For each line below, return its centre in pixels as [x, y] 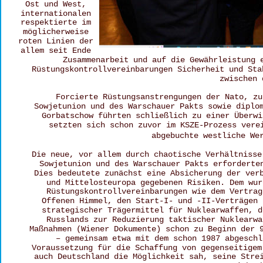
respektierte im [58, 22]
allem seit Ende [58, 50]
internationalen [58, 14]
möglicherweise [58, 32]
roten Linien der [58, 41]
